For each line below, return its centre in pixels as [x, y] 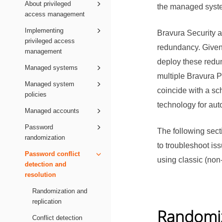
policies [36, 94]
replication [47, 201]
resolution [40, 174]
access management [55, 14]
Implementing [44, 30]
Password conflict [52, 154]
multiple [172, 76]
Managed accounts [52, 111]
